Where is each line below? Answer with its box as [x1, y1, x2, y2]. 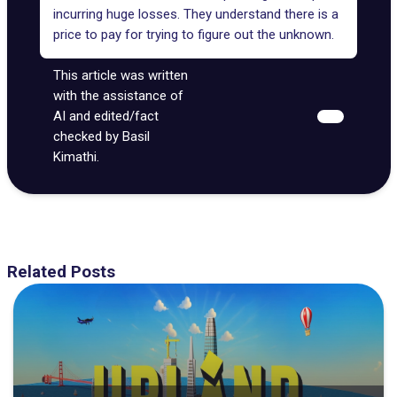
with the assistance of [53, 87, 183, 104]
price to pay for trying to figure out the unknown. [53, 27, 334, 43]
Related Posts [6, 262, 115, 282]
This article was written [53, 66, 188, 83]
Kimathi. [53, 148, 99, 165]
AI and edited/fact [53, 107, 159, 124]
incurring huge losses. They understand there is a [53, 6, 339, 22]
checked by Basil [53, 128, 150, 144]
